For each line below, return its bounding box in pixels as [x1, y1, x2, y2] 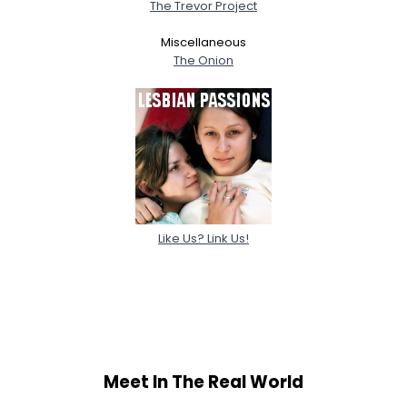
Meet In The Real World [104, 370, 303, 395]
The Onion [174, 51, 233, 69]
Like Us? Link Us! [158, 229, 249, 247]
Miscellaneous [161, 33, 246, 51]
